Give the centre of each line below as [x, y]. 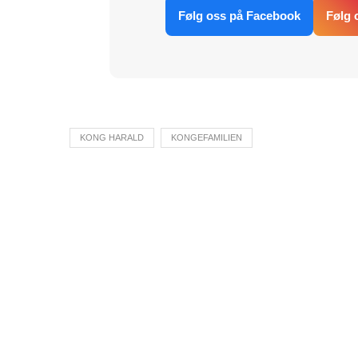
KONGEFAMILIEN [207, 137]
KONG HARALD [112, 137]
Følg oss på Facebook [239, 15]
